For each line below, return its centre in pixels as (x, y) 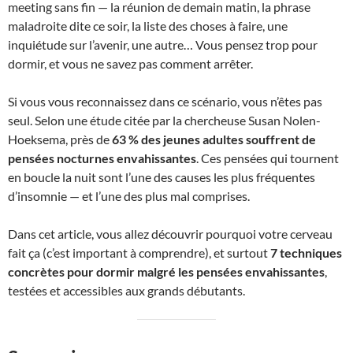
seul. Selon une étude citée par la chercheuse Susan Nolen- (164, 120)
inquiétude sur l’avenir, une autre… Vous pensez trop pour (163, 45)
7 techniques (306, 253)
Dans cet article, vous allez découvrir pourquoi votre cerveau (170, 234)
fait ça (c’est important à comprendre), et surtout (139, 253)
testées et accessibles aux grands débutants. (126, 290)
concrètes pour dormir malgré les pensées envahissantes (166, 271)
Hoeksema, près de (60, 139)
